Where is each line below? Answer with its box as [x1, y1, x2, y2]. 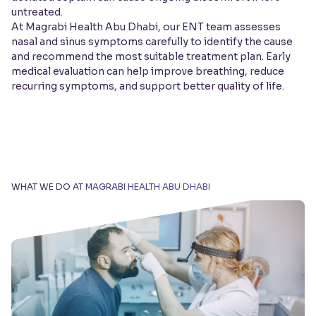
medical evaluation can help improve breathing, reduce [11, 65, 284, 78]
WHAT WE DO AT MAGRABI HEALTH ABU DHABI [11, 181, 210, 193]
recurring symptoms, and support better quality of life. [11, 80, 284, 93]
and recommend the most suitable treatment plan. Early [11, 50, 291, 63]
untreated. [11, 6, 63, 19]
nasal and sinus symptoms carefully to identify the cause [11, 35, 293, 49]
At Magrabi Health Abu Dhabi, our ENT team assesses [11, 20, 281, 34]
